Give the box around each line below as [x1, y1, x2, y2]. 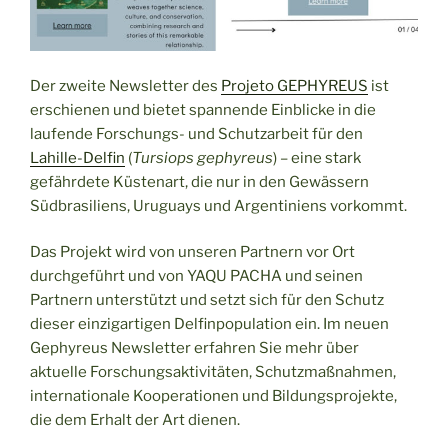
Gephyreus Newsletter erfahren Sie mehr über [30, 339, 359, 358]
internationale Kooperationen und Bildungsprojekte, [30, 387, 397, 406]
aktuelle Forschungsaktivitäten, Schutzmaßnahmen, [30, 363, 396, 382]
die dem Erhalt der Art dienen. [30, 411, 240, 430]
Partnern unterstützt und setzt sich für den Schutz [30, 291, 384, 310]
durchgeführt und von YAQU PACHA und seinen [30, 267, 363, 286]
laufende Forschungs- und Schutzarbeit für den [30, 124, 363, 143]
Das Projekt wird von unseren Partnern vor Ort [30, 243, 355, 262]
